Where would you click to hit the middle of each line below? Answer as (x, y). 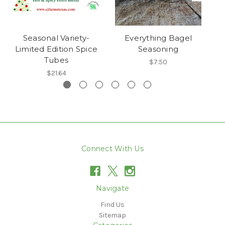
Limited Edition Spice (56, 49)
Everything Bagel (158, 38)
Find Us (113, 204)
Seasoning (158, 49)
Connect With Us (113, 148)
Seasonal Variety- (56, 38)
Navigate (113, 188)
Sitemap (113, 215)
